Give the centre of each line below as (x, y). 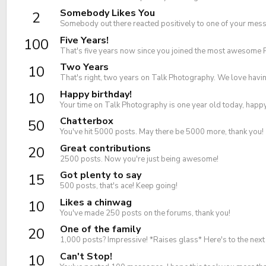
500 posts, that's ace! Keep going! (119, 186)
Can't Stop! (86, 256)
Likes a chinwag (96, 202)
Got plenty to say (101, 175)
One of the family (100, 229)
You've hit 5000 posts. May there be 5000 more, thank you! (162, 132)
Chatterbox (87, 121)
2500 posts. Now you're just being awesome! (139, 159)
